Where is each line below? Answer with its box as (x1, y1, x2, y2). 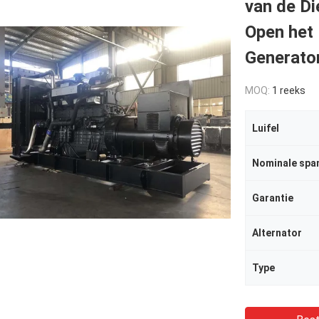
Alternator (252, 227, 302, 239)
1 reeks (272, 85, 305, 96)
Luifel (252, 122, 279, 134)
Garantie (252, 192, 293, 204)
